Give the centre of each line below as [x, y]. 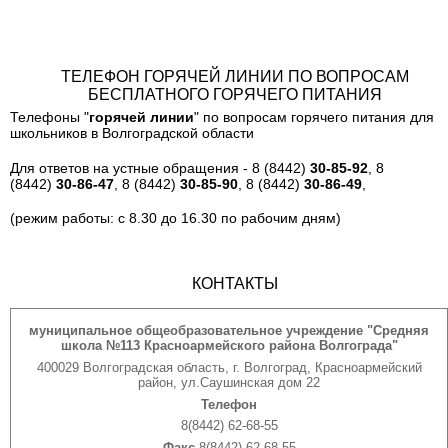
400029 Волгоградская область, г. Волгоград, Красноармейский [229, 368]
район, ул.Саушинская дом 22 [229, 383]
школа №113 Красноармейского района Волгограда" [229, 346]
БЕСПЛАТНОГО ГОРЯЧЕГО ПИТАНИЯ [235, 94]
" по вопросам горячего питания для [314, 116]
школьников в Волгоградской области [132, 132]
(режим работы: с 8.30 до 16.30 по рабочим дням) [175, 218]
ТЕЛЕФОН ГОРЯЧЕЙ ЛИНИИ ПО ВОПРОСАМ [235, 76]
